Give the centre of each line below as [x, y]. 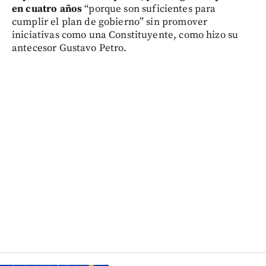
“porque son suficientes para [150, 9]
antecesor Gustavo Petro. [69, 48]
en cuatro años [48, 9]
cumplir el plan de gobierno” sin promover [110, 22]
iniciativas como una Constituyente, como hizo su [125, 35]
